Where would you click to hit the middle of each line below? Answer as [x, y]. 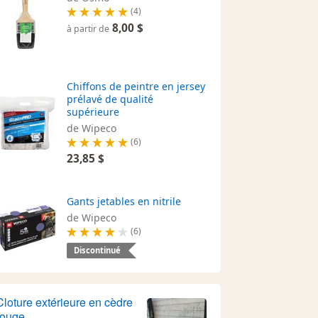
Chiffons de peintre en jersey [136, 86]
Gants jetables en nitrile [124, 201]
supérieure [93, 111]
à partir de [88, 28]
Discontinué [98, 250]
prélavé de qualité [110, 99]
